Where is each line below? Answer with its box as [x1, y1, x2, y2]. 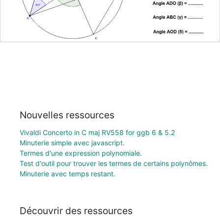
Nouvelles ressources [20, 109, 114, 121]
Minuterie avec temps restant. [20, 169, 115, 178]
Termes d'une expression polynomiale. [20, 148, 142, 157]
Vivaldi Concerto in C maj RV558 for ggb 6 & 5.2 [20, 128, 175, 137]
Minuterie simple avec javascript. [20, 138, 125, 147]
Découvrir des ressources [20, 205, 133, 217]
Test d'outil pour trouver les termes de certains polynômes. [20, 159, 208, 167]
